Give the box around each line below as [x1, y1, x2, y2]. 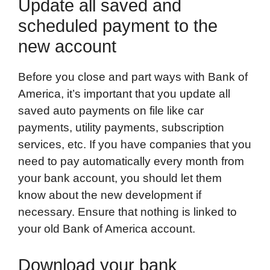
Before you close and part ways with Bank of [18, 71, 248, 84]
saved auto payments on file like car [18, 104, 204, 118]
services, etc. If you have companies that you [18, 138, 251, 151]
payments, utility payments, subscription [18, 121, 224, 134]
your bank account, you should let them [18, 172, 222, 185]
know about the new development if [18, 189, 201, 202]
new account [18, 37, 116, 57]
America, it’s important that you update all [18, 87, 230, 101]
